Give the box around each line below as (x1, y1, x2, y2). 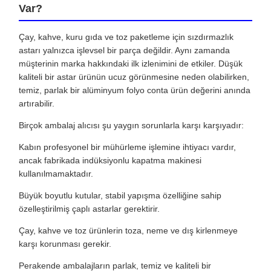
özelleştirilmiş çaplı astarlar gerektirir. (19, 204, 160, 214)
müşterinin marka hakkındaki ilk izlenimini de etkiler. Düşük (19, 59, 243, 69)
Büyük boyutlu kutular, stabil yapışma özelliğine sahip (19, 191, 221, 201)
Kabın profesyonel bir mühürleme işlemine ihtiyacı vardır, (19, 142, 236, 152)
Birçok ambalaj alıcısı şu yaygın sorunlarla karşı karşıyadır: (19, 120, 244, 131)
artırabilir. (19, 99, 54, 109)
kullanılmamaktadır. (19, 169, 93, 179)
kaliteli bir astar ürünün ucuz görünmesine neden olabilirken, (19, 72, 249, 82)
